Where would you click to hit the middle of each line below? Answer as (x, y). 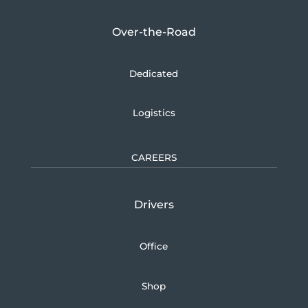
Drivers (154, 205)
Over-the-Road (154, 32)
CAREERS (154, 158)
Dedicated (154, 73)
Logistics (154, 113)
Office (154, 246)
